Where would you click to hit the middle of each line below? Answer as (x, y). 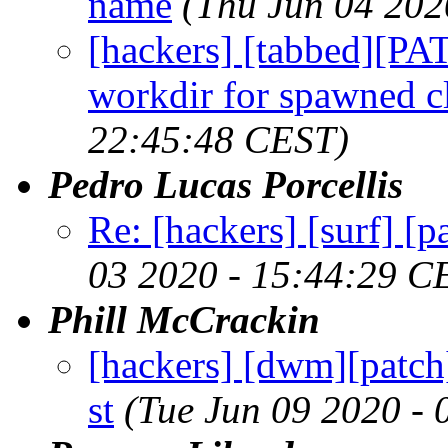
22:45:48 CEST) (218, 139)
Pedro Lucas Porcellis (225, 184)
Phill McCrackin (184, 319)
